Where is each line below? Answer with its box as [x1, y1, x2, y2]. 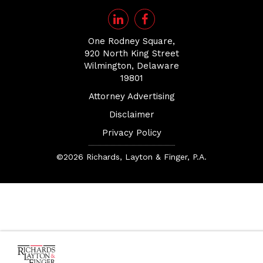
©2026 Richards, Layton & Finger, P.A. [56, 152, 207, 161]
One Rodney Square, [88, 36, 175, 46]
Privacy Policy [102, 127, 161, 138]
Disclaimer [109, 109, 154, 120]
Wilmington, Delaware [84, 60, 179, 71]
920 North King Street [84, 48, 179, 59]
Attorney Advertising [88, 91, 175, 102]
